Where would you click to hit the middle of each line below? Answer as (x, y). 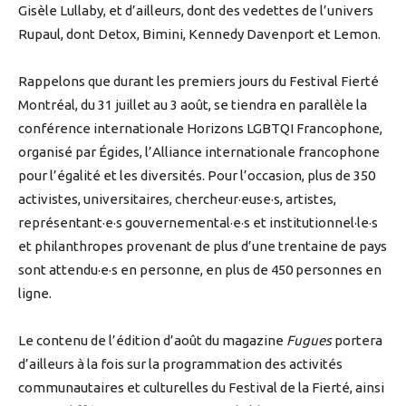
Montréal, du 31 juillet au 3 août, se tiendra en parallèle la (193, 104)
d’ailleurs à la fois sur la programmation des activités (180, 363)
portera (357, 340)
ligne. (35, 293)
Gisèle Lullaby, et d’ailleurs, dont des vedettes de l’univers (196, 10)
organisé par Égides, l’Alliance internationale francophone (199, 151)
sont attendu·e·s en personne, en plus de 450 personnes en (200, 269)
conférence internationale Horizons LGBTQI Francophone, (200, 128)
